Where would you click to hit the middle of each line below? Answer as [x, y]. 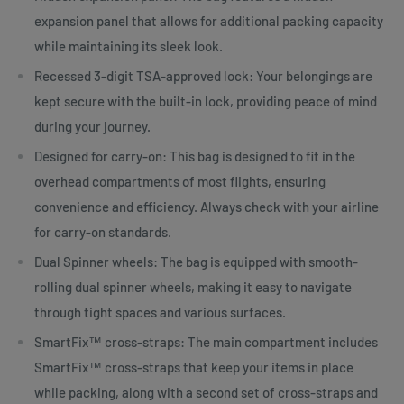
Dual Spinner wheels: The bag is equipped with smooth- [196, 261]
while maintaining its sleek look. [129, 46]
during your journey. [92, 126]
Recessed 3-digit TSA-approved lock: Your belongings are [203, 75]
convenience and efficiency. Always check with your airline [207, 206]
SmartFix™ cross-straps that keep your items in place [194, 367]
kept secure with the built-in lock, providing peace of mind [206, 101]
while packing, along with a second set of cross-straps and [206, 392]
